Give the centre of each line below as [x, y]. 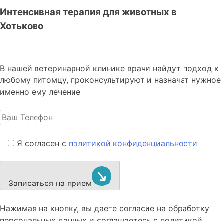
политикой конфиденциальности [133, 143]
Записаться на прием [50, 183]
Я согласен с [43, 143]
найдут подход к [186, 68]
